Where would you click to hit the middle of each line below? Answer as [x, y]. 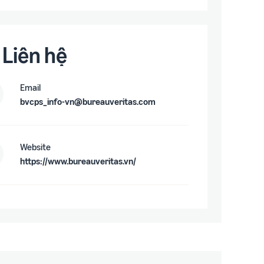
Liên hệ [35, 55]
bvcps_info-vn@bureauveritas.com [88, 101]
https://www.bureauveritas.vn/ [78, 161]
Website [36, 146]
